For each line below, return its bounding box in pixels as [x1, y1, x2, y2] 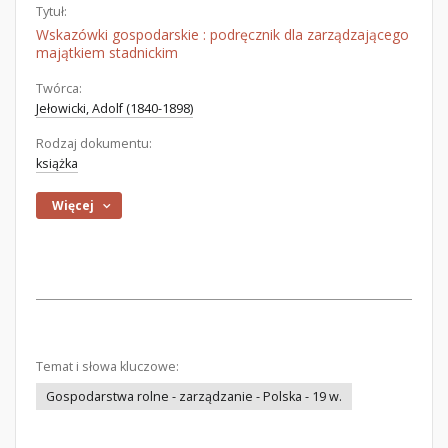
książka [36, 155, 78, 172]
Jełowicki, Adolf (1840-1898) [36, 100, 193, 117]
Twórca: [36, 80, 82, 97]
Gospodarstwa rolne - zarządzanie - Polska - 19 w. [46, 388, 342, 405]
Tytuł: [36, 3, 67, 20]
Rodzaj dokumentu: [36, 135, 152, 152]
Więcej [52, 197, 95, 214]
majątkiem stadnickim [36, 43, 178, 62]
